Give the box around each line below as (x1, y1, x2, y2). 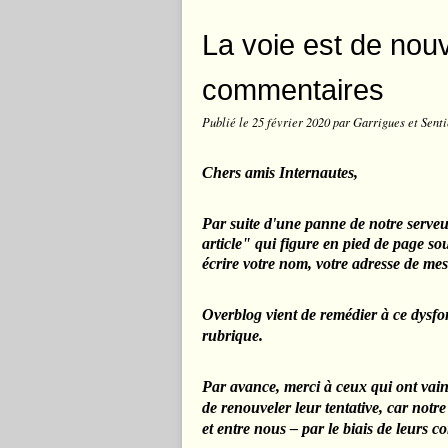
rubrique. (202, 327, 263, 344)
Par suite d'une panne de (202, 215, 369, 232)
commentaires (202, 73, 384, 106)
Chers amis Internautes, (202, 164, 358, 181)
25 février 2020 (252, 114, 333, 130)
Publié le (202, 114, 252, 130)
